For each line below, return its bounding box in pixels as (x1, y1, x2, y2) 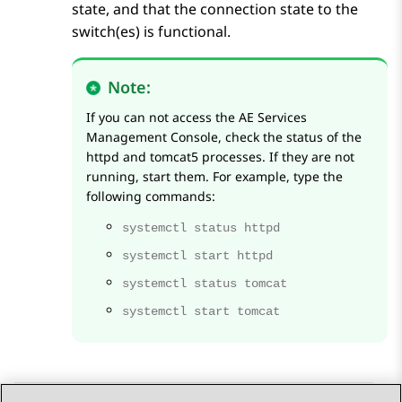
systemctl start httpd (122, 249, 273, 264)
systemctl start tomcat (122, 304, 280, 319)
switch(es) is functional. (72, 22, 231, 42)
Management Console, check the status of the (86, 128, 362, 146)
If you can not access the (86, 109, 239, 127)
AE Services (239, 109, 307, 127)
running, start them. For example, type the (86, 168, 343, 186)
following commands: (86, 188, 215, 205)
